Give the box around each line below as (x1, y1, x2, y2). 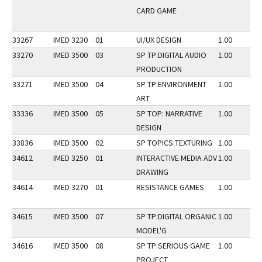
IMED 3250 (53, 153, 88, 163)
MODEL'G (136, 225, 167, 236)
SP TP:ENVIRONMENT (136, 79, 206, 89)
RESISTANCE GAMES (136, 182, 204, 192)
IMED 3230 (53, 35, 88, 45)
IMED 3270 (53, 182, 88, 192)
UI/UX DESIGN (136, 35, 181, 45)
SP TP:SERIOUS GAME (136, 240, 210, 251)
